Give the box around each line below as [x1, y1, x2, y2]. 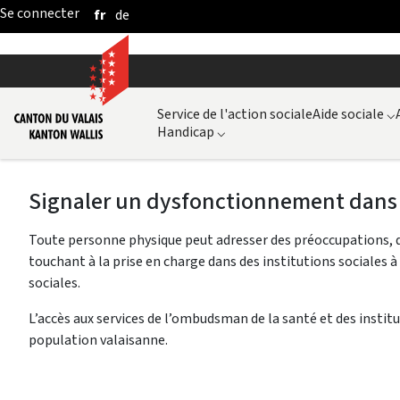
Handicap [157, 121, 214, 141]
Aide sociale [312, 104, 384, 123]
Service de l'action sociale [157, 104, 312, 123]
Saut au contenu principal [6, 7, 162, 26]
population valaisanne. [29, 329, 168, 349]
